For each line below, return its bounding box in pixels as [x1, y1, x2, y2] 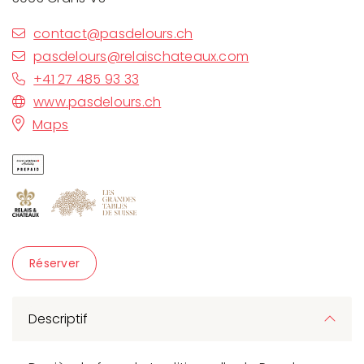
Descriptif [28, 309, 88, 328]
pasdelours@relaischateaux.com [33, 46, 249, 66]
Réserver [29, 254, 80, 271]
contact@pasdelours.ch [33, 24, 193, 43]
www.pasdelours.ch [33, 92, 162, 111]
